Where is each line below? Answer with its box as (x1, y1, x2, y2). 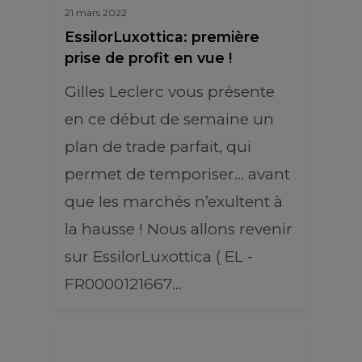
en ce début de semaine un (65, 110, 274, 128)
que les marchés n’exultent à (65, 192, 283, 211)
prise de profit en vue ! (65, 49, 232, 66)
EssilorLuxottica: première (65, 28, 259, 45)
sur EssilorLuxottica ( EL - (65, 247, 253, 266)
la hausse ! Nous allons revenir (65, 220, 293, 238)
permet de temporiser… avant (65, 165, 290, 183)
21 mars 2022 (65, 6, 127, 19)
